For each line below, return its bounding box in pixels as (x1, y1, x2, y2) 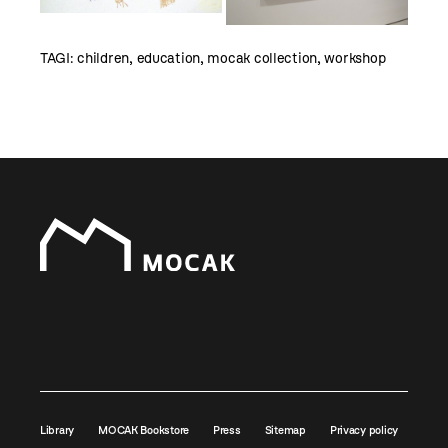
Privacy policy (329, 422, 398, 437)
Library (40, 422, 75, 437)
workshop (324, 49, 386, 67)
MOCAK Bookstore (98, 422, 189, 437)
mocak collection (207, 49, 318, 67)
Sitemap (264, 422, 306, 437)
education (136, 49, 201, 67)
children (77, 49, 130, 67)
